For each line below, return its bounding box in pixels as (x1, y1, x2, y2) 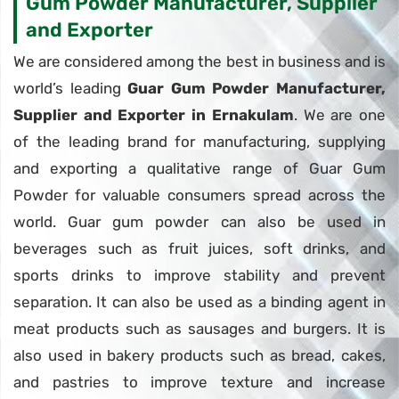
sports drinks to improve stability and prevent (13, 265, 386, 284)
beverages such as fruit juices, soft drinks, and (13, 239, 386, 257)
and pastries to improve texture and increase (13, 372, 386, 391)
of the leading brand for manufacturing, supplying (13, 132, 386, 151)
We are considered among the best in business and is (13, 52, 386, 70)
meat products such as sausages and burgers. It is (13, 319, 386, 338)
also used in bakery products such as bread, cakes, (13, 346, 386, 364)
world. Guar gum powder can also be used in (13, 212, 386, 231)
